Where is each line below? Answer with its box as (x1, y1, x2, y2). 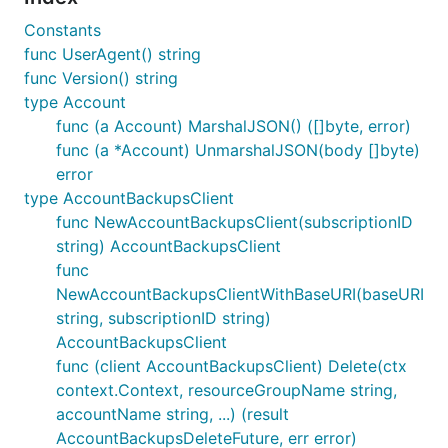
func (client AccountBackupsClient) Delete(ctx (56, 356, 407, 376)
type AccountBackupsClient (24, 188, 234, 208)
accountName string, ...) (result (56, 404, 289, 424)
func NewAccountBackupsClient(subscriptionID (56, 212, 413, 232)
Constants (24, 20, 101, 40)
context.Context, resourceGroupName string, (56, 380, 397, 400)
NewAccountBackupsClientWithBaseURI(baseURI (56, 284, 424, 304)
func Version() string (24, 68, 178, 88)
